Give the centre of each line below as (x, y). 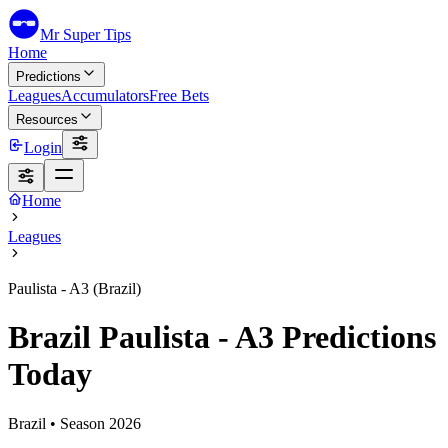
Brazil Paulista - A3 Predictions (222, 337)
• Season (77, 423)
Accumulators (105, 95)
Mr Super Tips (85, 34)
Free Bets (179, 95)
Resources (47, 119)
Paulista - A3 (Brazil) (74, 288)
